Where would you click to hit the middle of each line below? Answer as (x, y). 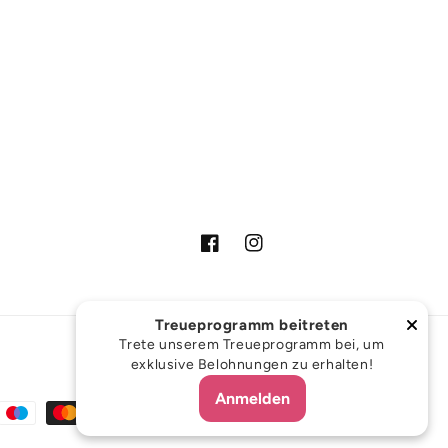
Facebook (233, 254)
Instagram (278, 254)
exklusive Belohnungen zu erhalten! (252, 364)
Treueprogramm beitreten (252, 325)
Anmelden (252, 398)
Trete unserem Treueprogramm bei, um (252, 344)
